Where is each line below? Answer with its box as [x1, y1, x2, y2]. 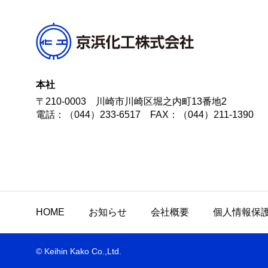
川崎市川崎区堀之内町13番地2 [96, 96, 227, 106]
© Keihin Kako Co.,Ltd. [36, 246, 121, 256]
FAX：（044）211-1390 [150, 109, 254, 120]
